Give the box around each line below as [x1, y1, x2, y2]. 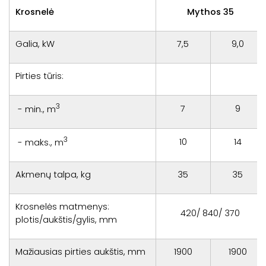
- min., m [15, 103, 56, 115]
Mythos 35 [186, 5, 234, 18]
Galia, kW [15, 37, 55, 50]
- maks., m [15, 136, 64, 148]
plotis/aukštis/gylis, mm [15, 213, 117, 226]
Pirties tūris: [15, 69, 64, 82]
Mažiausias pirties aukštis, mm [15, 245, 145, 258]
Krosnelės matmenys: [15, 200, 109, 213]
